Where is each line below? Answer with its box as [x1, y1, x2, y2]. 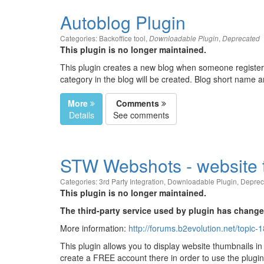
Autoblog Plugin [60, 9, 186, 35]
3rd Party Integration [99, 176, 164, 186]
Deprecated [222, 34, 260, 43]
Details [68, 109, 94, 121]
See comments [113, 109, 169, 121]
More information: [60, 222, 128, 234]
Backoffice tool [99, 33, 146, 43]
